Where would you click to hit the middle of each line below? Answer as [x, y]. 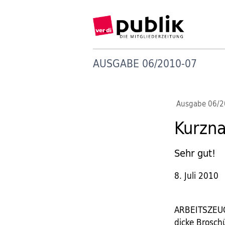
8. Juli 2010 [197, 176]
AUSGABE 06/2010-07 [145, 63]
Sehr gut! [195, 153]
